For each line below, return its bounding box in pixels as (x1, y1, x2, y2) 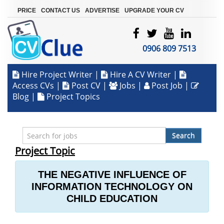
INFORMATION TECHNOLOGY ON (31, 181, 192, 192)
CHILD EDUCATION (66, 193, 157, 204)
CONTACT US (41, 7, 80, 14)
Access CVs (12, 80, 54, 91)
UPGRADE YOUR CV (124, 7, 184, 14)
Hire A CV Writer (108, 69, 171, 80)
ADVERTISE (85, 7, 119, 14)
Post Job (149, 80, 182, 91)
